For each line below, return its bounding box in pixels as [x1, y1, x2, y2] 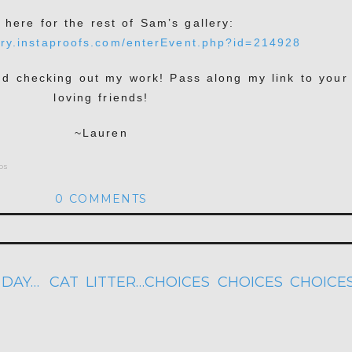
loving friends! [53, 91, 149, 104]
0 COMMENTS [55, 192, 148, 207]
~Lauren [74, 126, 128, 140]
